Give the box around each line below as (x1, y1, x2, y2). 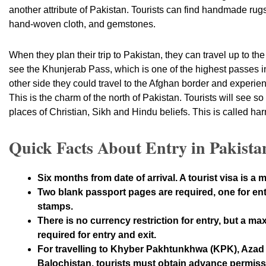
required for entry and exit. (37, 230, 156, 240)
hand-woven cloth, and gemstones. (9, 19, 156, 29)
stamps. (37, 201, 73, 211)
